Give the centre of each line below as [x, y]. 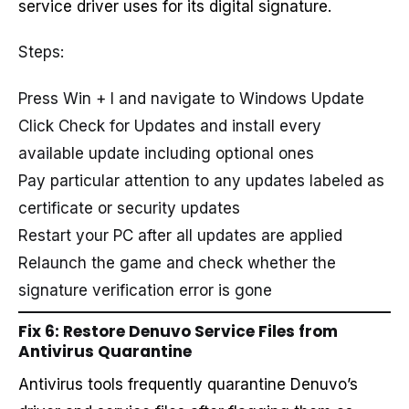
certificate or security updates [129, 208]
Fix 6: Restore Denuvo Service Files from [178, 331]
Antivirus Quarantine [105, 351]
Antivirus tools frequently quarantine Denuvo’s [188, 384]
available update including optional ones [166, 153]
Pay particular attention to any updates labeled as [201, 180]
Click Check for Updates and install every [170, 126]
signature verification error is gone [145, 290]
